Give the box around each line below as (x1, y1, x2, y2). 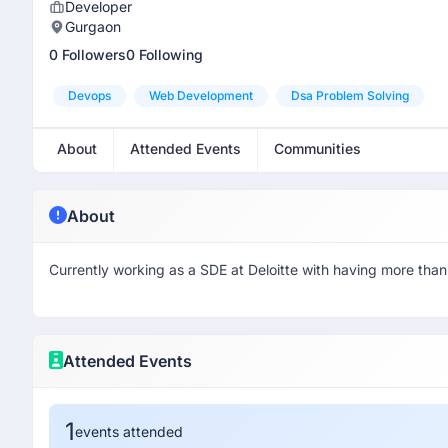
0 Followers (49, 46, 126, 63)
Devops (68, 88, 111, 103)
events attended (75, 423, 183, 440)
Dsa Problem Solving (291, 88, 409, 103)
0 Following (126, 46, 203, 63)
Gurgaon (65, 18, 121, 35)
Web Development (149, 88, 253, 103)
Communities (274, 140, 361, 157)
